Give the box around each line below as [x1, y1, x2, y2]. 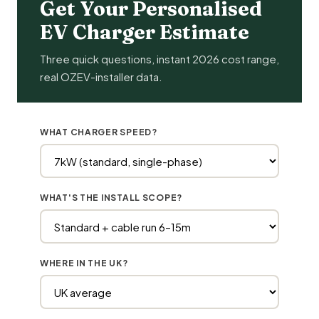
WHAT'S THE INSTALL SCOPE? [40, 192, 182, 204]
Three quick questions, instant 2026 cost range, [40, 52, 279, 66]
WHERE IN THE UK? [40, 258, 128, 269]
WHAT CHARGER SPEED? [40, 127, 157, 138]
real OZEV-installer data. [40, 70, 162, 84]
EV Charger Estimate [40, 20, 249, 45]
